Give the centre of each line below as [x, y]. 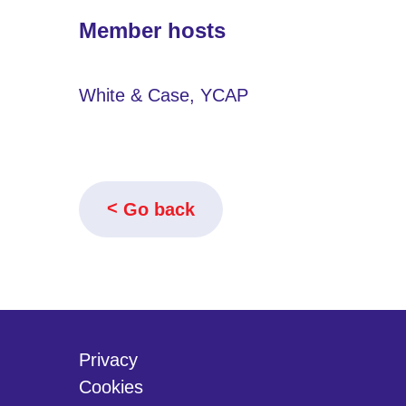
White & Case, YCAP [164, 95]
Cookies [111, 387]
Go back [159, 209]
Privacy [108, 359]
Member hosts [152, 30]
